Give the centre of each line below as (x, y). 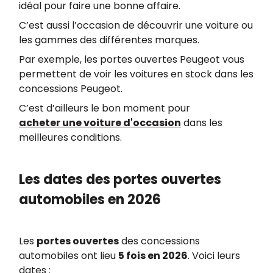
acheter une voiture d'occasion (100, 122)
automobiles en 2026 (90, 199)
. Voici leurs (214, 255)
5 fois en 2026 (153, 255)
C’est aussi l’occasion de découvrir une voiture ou (136, 25)
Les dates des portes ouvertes (120, 179)
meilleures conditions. (70, 137)
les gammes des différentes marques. (109, 40)
